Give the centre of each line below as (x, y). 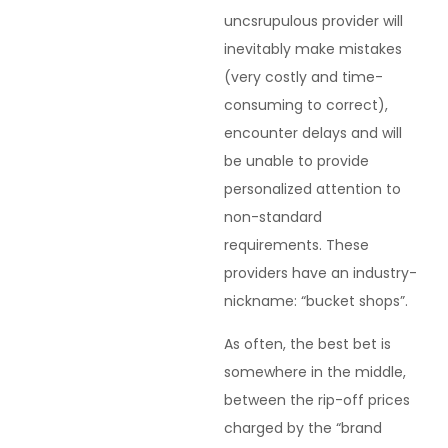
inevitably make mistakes (313, 49)
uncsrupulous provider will (313, 21)
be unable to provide (296, 161)
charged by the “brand (303, 427)
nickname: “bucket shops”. (316, 301)
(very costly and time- (303, 77)
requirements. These (296, 245)
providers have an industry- (320, 273)
